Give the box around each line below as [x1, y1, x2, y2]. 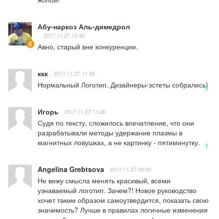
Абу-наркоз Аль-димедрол [38, 22, 130, 32]
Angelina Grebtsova [38, 164, 104, 175]
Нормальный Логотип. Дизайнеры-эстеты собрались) [38, 80, 208, 90]
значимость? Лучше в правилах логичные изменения [38, 205, 208, 215]
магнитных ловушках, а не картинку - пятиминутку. [38, 137, 200, 148]
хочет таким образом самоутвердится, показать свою [38, 195, 209, 205]
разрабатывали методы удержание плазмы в [38, 128, 182, 138]
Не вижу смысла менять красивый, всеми [38, 175, 171, 186]
